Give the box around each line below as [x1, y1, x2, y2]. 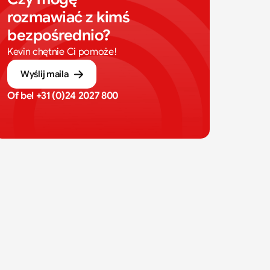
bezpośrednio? [7, 26, 110, 45]
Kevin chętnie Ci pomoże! [7, 46, 117, 58]
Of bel [7, 90, 36, 102]
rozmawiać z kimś [7, 8, 130, 27]
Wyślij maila [20, 69, 69, 80]
